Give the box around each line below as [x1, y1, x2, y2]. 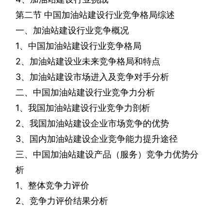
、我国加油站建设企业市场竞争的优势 [21, 118, 169, 129]
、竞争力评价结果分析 [21, 196, 108, 206]
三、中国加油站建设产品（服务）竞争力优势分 [15, 149, 199, 160]
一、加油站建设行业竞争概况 [15, 25, 129, 36]
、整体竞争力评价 [19, 180, 89, 191]
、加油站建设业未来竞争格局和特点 [21, 56, 160, 67]
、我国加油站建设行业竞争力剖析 [19, 103, 150, 113]
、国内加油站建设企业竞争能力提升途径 [21, 134, 178, 144]
